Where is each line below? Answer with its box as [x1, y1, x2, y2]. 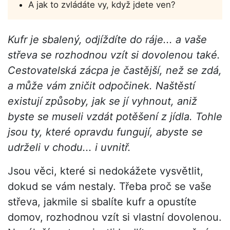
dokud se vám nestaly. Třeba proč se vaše [8, 180, 212, 193]
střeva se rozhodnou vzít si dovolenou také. [8, 49, 220, 62]
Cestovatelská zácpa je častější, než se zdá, [8, 64, 222, 77]
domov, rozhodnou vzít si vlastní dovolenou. [8, 211, 222, 224]
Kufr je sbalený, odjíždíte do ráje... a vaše [8, 33, 207, 46]
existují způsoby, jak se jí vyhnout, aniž [8, 95, 197, 108]
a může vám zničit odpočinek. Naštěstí [8, 80, 195, 92]
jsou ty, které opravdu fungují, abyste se [8, 126, 203, 139]
